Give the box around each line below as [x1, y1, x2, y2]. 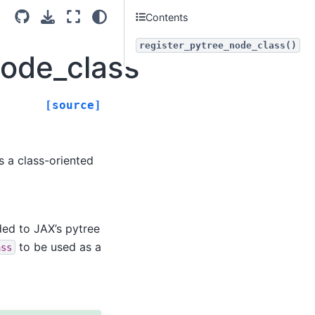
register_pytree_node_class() [139, 40, 297, 51]
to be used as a [15, 239, 101, 254]
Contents [146, 11, 189, 23]
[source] [45, 98, 101, 112]
